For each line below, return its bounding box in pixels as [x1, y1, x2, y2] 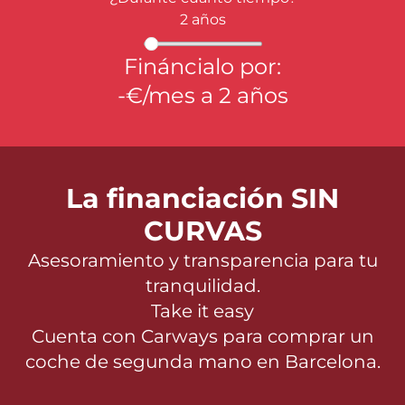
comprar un [267, 325, 374, 347]
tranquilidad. [145, 275, 260, 297]
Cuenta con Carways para [31, 325, 268, 347]
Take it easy [151, 300, 254, 322]
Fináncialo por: [124, 53, 281, 80]
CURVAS [143, 214, 262, 248]
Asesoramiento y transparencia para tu [27, 250, 378, 271]
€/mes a [125, 82, 219, 108]
